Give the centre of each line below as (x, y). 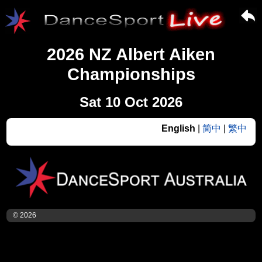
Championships (131, 75)
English (178, 129)
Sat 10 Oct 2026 (131, 102)
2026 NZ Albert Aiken (131, 55)
